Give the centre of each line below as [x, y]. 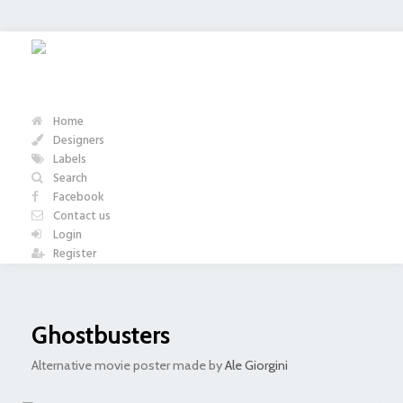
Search [69, 179]
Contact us [81, 216]
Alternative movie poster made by [128, 365]
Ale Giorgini [256, 365]
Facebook [77, 197]
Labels [68, 160]
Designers [77, 141]
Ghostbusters [101, 335]
